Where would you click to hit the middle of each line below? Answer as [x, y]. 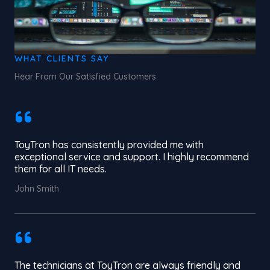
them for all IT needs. [61, 169]
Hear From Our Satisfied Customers [85, 77]
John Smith [37, 189]
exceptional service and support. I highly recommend [132, 157]
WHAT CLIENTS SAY [62, 58]
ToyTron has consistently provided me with [109, 145]
